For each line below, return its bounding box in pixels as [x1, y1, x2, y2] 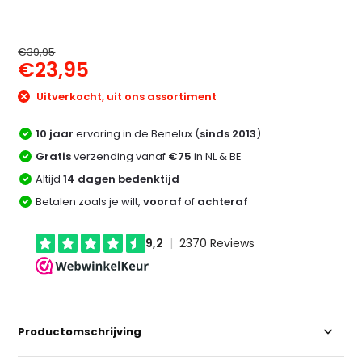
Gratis [36, 148, 72, 164]
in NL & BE [192, 148, 242, 164]
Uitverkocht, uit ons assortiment [34, 89, 217, 104]
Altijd [36, 170, 64, 187]
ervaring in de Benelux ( [74, 125, 200, 141]
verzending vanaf [71, 148, 169, 164]
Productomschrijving [18, 323, 142, 339]
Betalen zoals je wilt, [36, 193, 144, 209]
